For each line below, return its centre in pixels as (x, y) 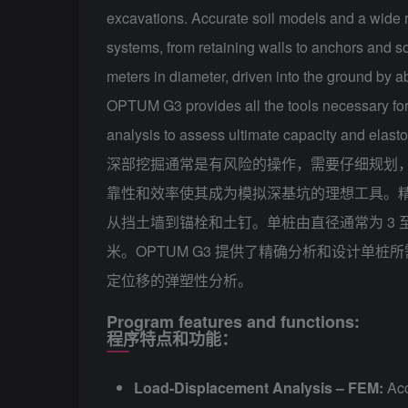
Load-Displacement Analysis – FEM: (259, 388)
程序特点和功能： (172, 339)
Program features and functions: (233, 322)
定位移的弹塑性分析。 (179, 280)
